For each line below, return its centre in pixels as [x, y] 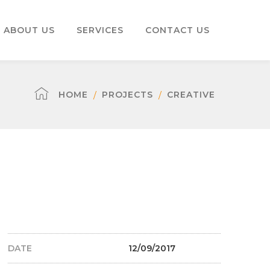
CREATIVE [191, 95]
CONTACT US [177, 30]
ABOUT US [29, 30]
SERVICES [100, 30]
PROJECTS [127, 95]
